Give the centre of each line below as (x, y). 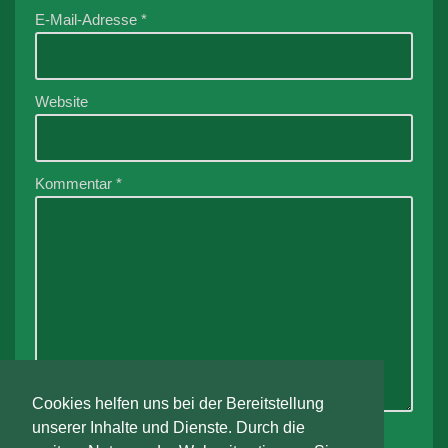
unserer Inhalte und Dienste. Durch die (168, 428)
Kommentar (75, 183)
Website (61, 101)
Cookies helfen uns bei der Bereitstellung (178, 404)
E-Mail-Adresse (88, 19)
